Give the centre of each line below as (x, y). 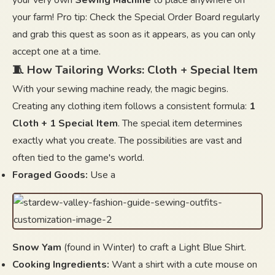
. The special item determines (180, 123)
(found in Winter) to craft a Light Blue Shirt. (154, 247)
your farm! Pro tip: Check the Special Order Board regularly (136, 17)
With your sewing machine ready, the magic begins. (120, 89)
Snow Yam (37, 247)
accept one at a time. (56, 52)
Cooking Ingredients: (61, 265)
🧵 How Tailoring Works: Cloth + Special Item (135, 70)
